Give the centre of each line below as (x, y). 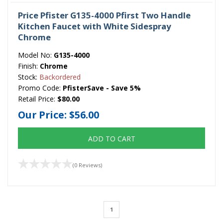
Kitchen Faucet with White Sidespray (95, 26)
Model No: (36, 55)
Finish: (29, 66)
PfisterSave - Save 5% (102, 88)
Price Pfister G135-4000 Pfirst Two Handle (104, 15)
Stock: (29, 77)
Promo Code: (40, 88)
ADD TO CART (111, 138)
